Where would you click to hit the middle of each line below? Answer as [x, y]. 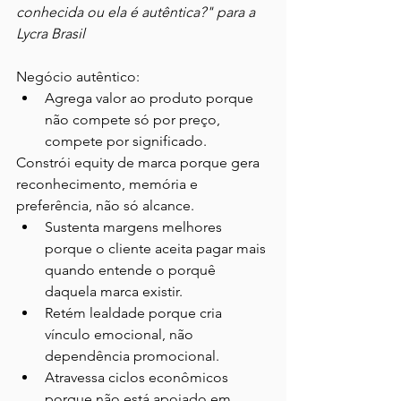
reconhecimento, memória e [109, 184]
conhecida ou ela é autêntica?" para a [137, 13]
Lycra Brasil [51, 34]
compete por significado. [126, 141]
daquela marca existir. [114, 292]
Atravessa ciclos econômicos [138, 378]
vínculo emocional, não [121, 335]
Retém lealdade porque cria [135, 313]
